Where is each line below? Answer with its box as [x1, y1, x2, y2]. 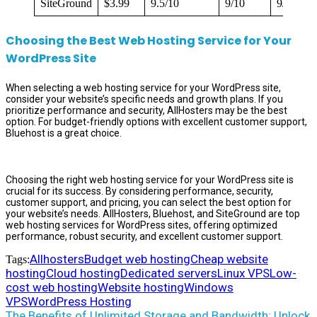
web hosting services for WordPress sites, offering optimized [6, 219, 277, 231]
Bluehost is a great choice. [6, 127, 122, 139]
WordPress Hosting [28, 294, 132, 309]
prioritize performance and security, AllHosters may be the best [6, 105, 287, 116]
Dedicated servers [120, 266, 217, 280]
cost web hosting [6, 280, 98, 294]
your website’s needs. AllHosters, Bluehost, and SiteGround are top [6, 208, 300, 219]
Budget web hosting [84, 252, 190, 266]
